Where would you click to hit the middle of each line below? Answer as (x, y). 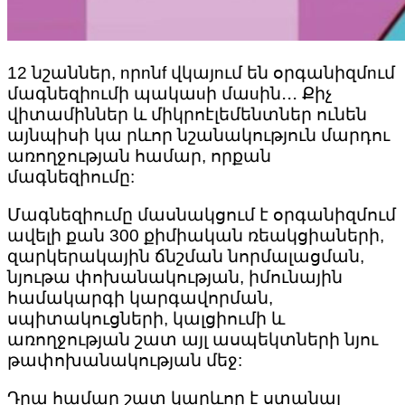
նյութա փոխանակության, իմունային (175, 278)
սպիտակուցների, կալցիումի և (146, 319)
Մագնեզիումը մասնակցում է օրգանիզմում (202, 215)
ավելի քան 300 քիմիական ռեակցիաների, (196, 236)
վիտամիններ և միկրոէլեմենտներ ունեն (187, 115)
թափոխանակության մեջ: (125, 361)
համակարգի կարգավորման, (140, 298)
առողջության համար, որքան (139, 156)
